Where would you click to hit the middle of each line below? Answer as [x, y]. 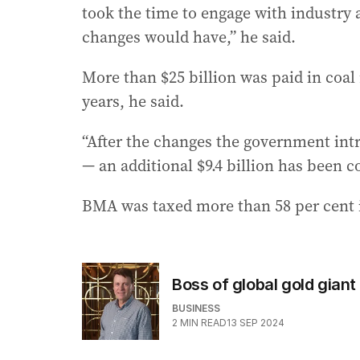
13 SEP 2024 [256, 323]
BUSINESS [196, 309]
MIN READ [203, 323]
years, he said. [133, 102]
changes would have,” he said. [189, 37]
